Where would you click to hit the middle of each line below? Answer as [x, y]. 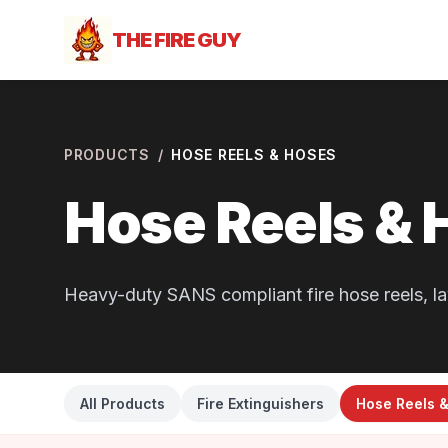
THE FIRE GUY [176, 40]
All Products [122, 403]
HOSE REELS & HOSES [254, 154]
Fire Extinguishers [260, 403]
